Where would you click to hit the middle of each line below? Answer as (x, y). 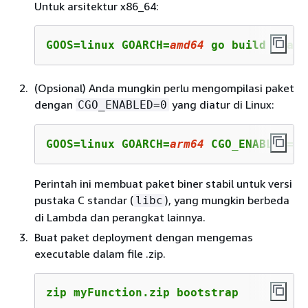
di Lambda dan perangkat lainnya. (120, 217)
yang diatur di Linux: (222, 104)
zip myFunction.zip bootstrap (142, 292)
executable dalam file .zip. (100, 253)
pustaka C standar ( (84, 200)
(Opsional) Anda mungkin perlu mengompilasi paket (164, 88)
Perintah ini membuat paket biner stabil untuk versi (163, 183)
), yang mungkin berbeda (227, 200)
